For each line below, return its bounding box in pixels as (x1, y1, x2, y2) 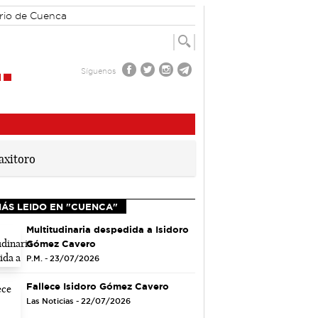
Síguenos (80, 67, 116, 75)
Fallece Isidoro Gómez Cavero (26, 280, 170, 291)
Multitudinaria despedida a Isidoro (26, 224, 190, 234)
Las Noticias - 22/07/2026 (26, 296, 131, 305)
